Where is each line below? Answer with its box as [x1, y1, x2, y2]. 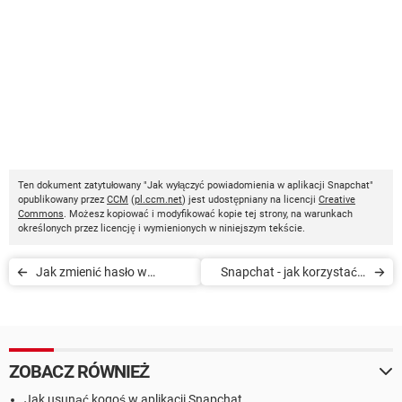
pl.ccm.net [135, 193, 182, 205]
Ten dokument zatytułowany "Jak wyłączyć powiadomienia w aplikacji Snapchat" [18, 179, 373, 191]
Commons [18, 207, 64, 220]
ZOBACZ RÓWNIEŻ [9, 360, 150, 382]
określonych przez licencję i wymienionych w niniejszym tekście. [18, 222, 305, 234]
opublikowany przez [18, 193, 107, 205]
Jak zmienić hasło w [36, 264, 147, 279]
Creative [319, 193, 355, 205]
